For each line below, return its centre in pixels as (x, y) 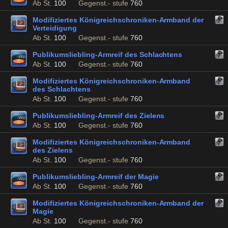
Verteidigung (55, 28)
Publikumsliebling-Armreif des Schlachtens (108, 54)
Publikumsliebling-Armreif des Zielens (99, 116)
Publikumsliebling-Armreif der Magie (96, 177)
